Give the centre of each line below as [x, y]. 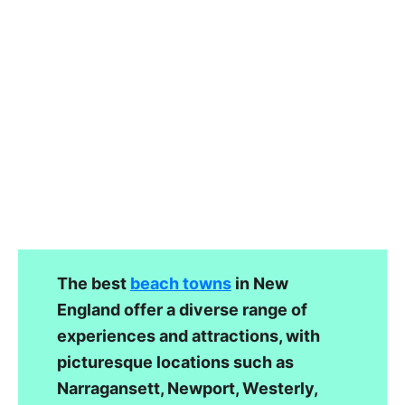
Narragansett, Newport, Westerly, [187, 388]
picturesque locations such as [175, 362]
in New [259, 283]
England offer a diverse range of [182, 309]
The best [93, 283]
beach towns [180, 283]
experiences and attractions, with [188, 335]
